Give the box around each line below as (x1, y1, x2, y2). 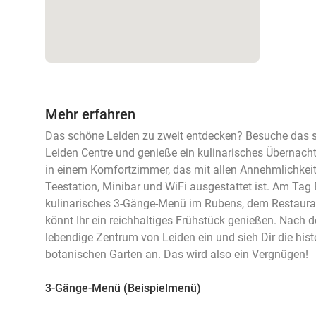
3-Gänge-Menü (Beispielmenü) (45, 281, 201, 295)
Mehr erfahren (45, 106, 135, 123)
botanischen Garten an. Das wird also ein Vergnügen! (45, 248, 308, 261)
